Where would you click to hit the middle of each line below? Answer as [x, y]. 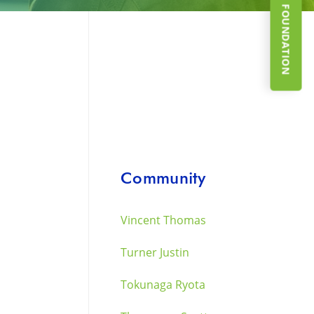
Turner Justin [155, 252]
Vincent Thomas [163, 220]
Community [163, 178]
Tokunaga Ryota [163, 285]
